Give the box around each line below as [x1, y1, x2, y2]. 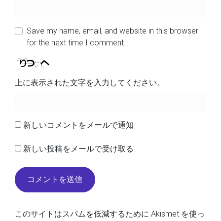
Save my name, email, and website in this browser [27, 26, 198, 36]
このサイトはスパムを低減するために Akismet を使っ [15, 209, 205, 219]
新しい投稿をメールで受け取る [23, 144, 134, 154]
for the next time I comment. [27, 38, 126, 48]
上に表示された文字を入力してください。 [15, 78, 165, 88]
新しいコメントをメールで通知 [23, 120, 134, 130]
